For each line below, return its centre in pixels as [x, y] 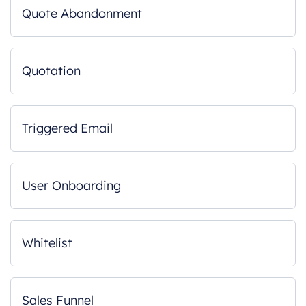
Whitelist [47, 243]
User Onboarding [71, 185]
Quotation [51, 71]
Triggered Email [67, 128]
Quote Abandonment [82, 13]
